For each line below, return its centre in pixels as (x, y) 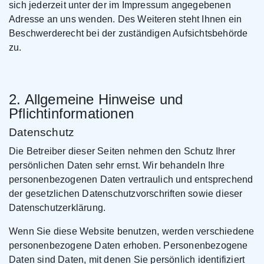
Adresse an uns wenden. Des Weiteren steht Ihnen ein (126, 19)
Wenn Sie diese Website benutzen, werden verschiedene (132, 231)
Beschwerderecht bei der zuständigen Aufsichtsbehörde (128, 33)
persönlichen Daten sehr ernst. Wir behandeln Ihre (117, 165)
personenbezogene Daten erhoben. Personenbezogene (128, 245)
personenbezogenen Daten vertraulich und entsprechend (131, 179)
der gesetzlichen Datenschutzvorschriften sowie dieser (126, 194)
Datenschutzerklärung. (57, 208)
